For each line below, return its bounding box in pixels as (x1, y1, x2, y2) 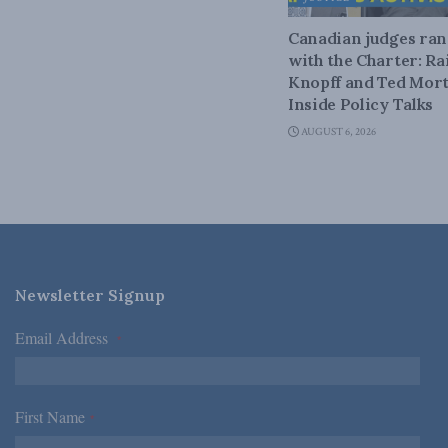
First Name (15, 406, 90, 428)
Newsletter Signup (15, 285, 165, 306)
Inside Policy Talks (288, 94, 433, 115)
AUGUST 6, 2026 (299, 125, 376, 140)
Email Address (15, 327, 117, 349)
